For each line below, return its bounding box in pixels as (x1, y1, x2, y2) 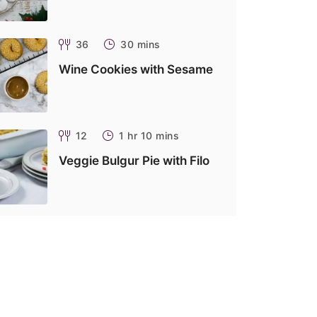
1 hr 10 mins (119, 129, 180, 142)
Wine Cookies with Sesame (58, 62, 213, 77)
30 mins (120, 38, 161, 51)
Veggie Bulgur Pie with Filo (58, 154, 209, 168)
